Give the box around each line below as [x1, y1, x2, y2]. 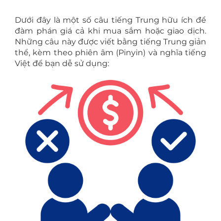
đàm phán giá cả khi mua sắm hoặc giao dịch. [15, 26, 206, 36]
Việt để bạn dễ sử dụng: [15, 59, 109, 69]
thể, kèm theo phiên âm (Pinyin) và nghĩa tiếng [15, 48, 206, 58]
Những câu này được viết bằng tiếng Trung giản [15, 37, 206, 47]
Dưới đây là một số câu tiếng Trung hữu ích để [15, 15, 206, 25]
